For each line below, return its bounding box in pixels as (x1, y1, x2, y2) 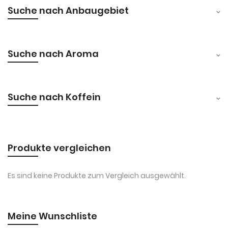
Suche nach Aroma (8, 47, 99, 60)
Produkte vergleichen (8, 141, 111, 154)
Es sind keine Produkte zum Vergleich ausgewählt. (8, 170, 186, 181)
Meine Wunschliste (8, 209, 97, 222)
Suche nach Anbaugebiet (8, 4, 129, 17)
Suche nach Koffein (8, 90, 101, 103)
